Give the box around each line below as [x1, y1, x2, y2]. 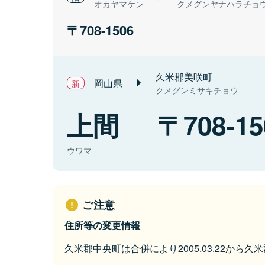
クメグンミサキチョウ [156, 84, 238, 96]
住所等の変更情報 [64, 218, 140, 232]
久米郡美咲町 [156, 70, 212, 84]
